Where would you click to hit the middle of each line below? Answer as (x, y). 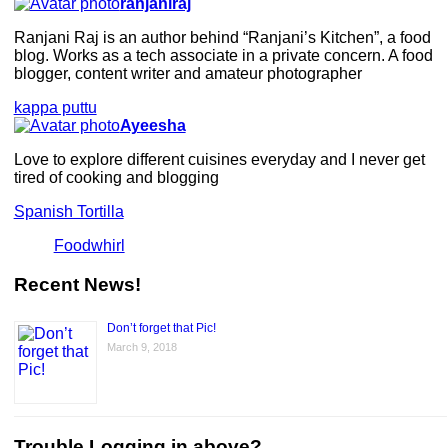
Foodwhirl (89, 245)
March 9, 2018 (141, 347)
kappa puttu (55, 107)
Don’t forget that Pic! (161, 328)
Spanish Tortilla (68, 211)
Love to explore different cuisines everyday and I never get (219, 159)
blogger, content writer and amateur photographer (187, 73)
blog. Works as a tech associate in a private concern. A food (223, 55)
